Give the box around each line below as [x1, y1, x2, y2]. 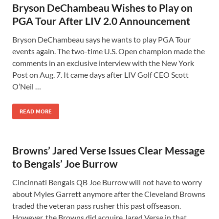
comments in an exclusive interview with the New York [12, 58, 194, 67]
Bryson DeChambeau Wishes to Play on [12, 1, 193, 14]
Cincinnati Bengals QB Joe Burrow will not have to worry [12, 177, 202, 187]
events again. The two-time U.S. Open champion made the [12, 46, 205, 56]
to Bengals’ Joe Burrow [12, 157, 118, 170]
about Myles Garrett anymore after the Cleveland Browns [12, 189, 205, 198]
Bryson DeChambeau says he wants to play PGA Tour [12, 35, 191, 44]
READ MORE [20, 108, 52, 115]
